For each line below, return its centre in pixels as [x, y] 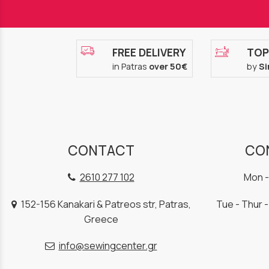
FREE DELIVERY [149, 53]
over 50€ [168, 67]
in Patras [130, 67]
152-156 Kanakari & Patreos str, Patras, [105, 204]
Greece [101, 219]
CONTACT [101, 151]
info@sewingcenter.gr [108, 245]
